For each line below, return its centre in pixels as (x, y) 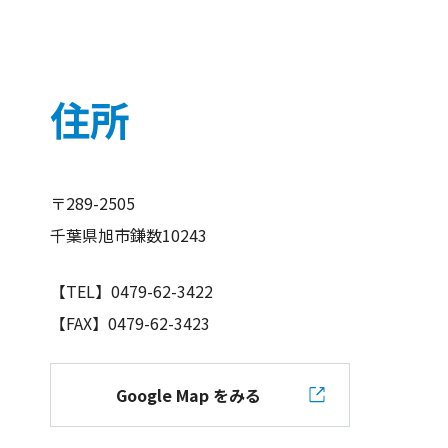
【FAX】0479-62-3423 (130, 323)
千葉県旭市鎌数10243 (128, 235)
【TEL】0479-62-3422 (131, 291)
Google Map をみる (188, 394)
